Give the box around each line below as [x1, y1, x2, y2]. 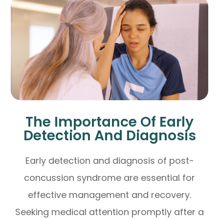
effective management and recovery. [28, 189, 191, 201]
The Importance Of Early [25, 112, 194, 132]
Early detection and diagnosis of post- [25, 154, 194, 167]
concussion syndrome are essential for [24, 172, 195, 184]
